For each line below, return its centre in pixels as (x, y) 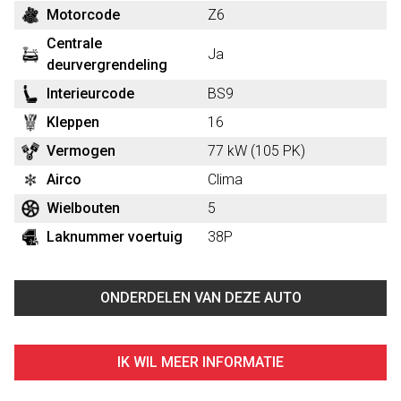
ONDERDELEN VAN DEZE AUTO (200, 298)
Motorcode (83, 15)
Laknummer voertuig (115, 237)
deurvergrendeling (107, 65)
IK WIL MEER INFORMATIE (200, 362)
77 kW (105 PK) (256, 151)
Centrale (74, 43)
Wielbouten (83, 208)
